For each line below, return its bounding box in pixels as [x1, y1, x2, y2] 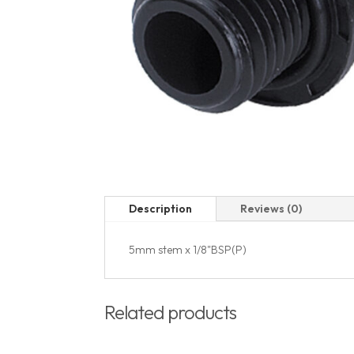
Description [129, 201, 192, 217]
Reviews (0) [240, 201, 302, 217]
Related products [104, 299, 236, 324]
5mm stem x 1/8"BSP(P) [129, 243, 247, 258]
